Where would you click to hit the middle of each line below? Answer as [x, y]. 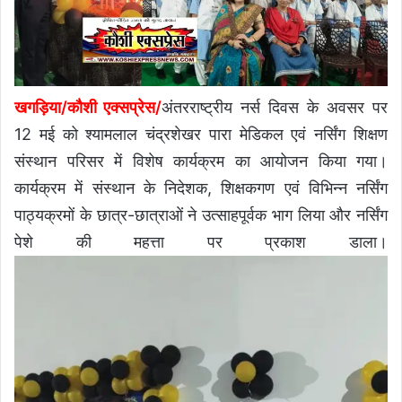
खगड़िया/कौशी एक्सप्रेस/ [88, 107]
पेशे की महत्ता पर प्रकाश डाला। [201, 241]
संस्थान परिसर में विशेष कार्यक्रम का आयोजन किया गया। [201, 161]
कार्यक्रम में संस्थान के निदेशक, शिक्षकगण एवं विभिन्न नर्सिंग [201, 188]
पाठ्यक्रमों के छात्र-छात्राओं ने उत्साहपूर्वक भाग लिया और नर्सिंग [201, 214]
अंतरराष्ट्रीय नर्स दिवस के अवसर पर [275, 107]
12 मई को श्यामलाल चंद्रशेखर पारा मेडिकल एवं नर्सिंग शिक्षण [201, 134]
